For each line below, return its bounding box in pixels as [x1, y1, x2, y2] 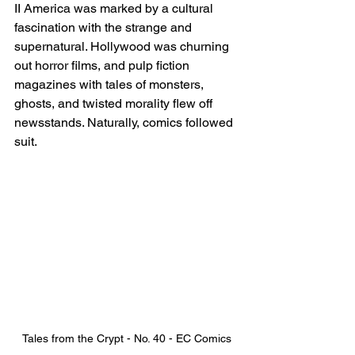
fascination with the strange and [14, 19, 195, 35]
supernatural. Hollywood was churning [14, 38, 232, 54]
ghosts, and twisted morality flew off [14, 95, 216, 111]
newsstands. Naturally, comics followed [14, 114, 236, 130]
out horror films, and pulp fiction [14, 57, 193, 73]
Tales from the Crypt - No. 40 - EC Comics [22, 332, 231, 345]
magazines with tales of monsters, [14, 76, 207, 92]
